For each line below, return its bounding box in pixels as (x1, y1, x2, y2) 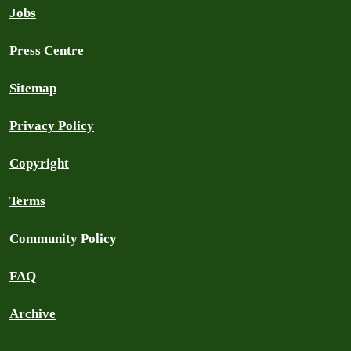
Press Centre (9, 43, 84, 58)
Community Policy (9, 231, 117, 246)
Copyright (9, 156, 69, 171)
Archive (9, 306, 56, 321)
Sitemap (9, 81, 56, 96)
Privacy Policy (9, 118, 94, 133)
